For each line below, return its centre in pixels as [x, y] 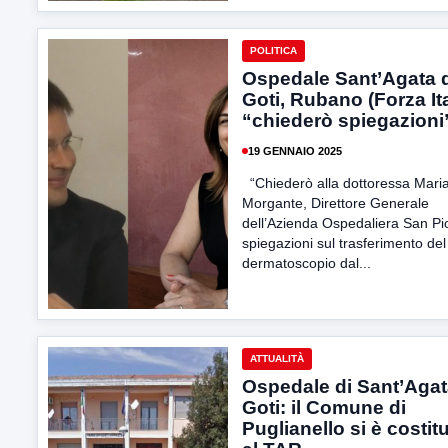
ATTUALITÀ [277, 358]
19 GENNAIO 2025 [295, 150]
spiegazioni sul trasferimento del [344, 243]
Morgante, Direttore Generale [335, 203]
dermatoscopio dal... [306, 263]
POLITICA [273, 50]
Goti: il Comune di [324, 407]
